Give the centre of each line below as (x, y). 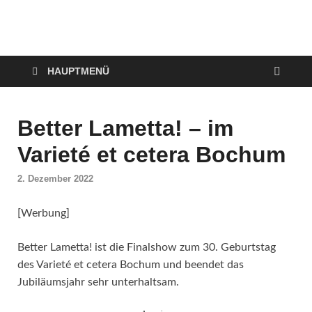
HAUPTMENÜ (78, 71)
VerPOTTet (94, 47)
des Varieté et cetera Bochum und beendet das (131, 265)
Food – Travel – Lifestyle (79, 40)
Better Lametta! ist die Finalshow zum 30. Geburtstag (147, 248)
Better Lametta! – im (125, 128)
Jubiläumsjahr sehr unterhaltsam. (98, 282)
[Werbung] (44, 213)
